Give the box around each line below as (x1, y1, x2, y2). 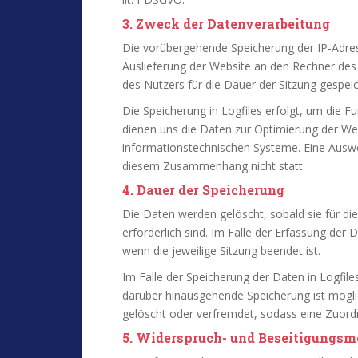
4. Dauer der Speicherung (122, 181, 284, 198)
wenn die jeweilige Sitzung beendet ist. (122, 243, 320, 258)
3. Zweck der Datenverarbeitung (122, 15, 330, 32)
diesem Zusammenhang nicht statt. (122, 158, 305, 173)
